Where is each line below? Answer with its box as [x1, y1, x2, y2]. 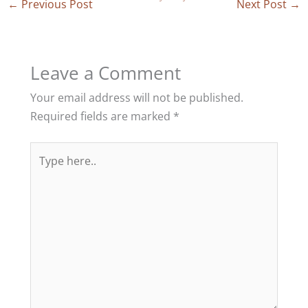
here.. [29, 162, 59, 178]
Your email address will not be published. [30, 89, 243, 106]
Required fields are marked [30, 108, 173, 124]
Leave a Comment [30, 60, 181, 86]
